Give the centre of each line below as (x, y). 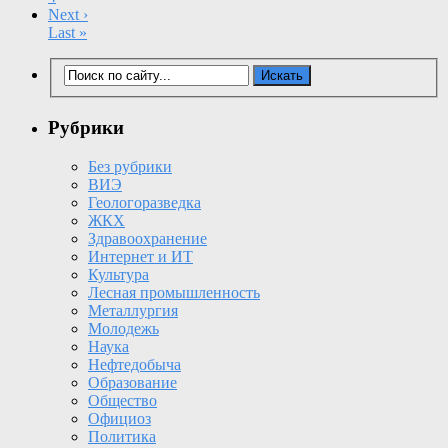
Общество (122, 400)
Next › (68, 14)
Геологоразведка (144, 202)
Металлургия (133, 310)
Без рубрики (130, 166)
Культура (118, 274)
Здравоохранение (147, 238)
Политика (122, 436)
